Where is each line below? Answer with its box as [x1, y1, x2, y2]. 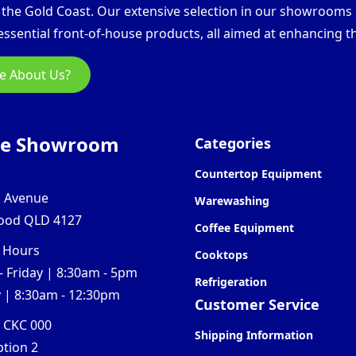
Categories [195, 133, 272, 153]
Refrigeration [195, 273, 268, 289]
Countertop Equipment [195, 165, 323, 181]
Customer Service [195, 294, 320, 314]
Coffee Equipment [195, 219, 295, 235]
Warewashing [195, 192, 270, 208]
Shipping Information [195, 327, 314, 342]
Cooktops [195, 246, 249, 262]
